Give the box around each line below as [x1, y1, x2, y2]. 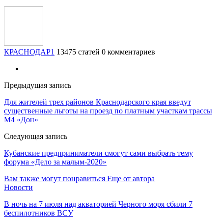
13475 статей [56, 47, 100, 56]
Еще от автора [107, 174, 155, 183]
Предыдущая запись [4, 81, 71, 89]
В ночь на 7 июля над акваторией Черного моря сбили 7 [4, 199, 192, 208]
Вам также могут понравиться [4, 174, 105, 183]
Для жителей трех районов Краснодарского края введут [4, 97, 191, 106]
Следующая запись [4, 132, 67, 140]
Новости [4, 183, 33, 192]
